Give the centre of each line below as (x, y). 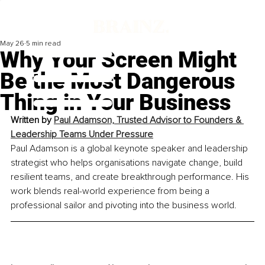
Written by (32, 120)
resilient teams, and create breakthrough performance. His (131, 177)
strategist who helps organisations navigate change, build (128, 163)
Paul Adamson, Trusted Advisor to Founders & (149, 120)
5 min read (43, 44)
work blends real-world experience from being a (111, 191)
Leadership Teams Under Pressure (82, 135)
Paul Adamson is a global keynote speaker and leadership (130, 149)
